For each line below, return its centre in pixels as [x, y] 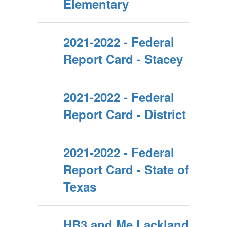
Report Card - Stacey [123, 59]
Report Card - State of [126, 169]
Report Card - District [125, 114]
